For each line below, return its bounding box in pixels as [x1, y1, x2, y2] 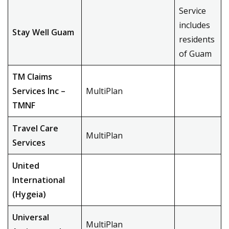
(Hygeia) [12, 189, 46, 200]
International [12, 174, 65, 186]
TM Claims [12, 71, 52, 82]
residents [179, 34, 215, 45]
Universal [12, 212, 49, 223]
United [12, 160, 39, 171]
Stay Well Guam [12, 27, 74, 38]
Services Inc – [12, 85, 65, 97]
